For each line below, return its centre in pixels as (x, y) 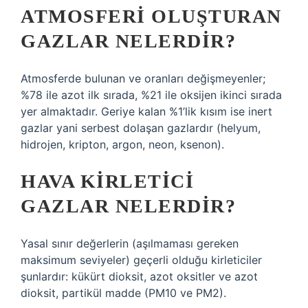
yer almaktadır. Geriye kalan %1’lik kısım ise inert (146, 111)
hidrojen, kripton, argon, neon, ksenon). (122, 144)
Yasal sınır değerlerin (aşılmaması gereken (130, 243)
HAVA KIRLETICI (107, 181)
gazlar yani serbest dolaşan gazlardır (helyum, (141, 128)
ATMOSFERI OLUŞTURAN (151, 16)
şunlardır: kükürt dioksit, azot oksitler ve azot (139, 276)
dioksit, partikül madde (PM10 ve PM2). (123, 293)
